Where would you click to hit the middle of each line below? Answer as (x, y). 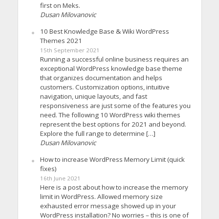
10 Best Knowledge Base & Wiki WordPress (104, 31)
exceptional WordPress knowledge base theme (111, 68)
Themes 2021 (61, 40)
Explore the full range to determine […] (98, 133)
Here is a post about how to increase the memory (114, 187)
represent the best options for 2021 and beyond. (113, 124)
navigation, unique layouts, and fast (93, 96)
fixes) (48, 168)
